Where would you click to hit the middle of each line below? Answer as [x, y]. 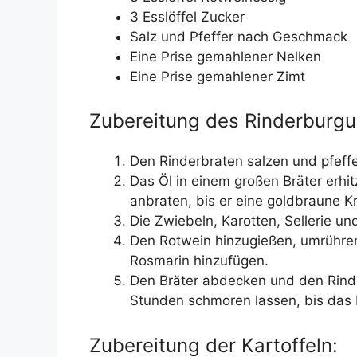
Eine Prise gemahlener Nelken [226, 56]
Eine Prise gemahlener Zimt [218, 76]
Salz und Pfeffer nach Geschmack [239, 36]
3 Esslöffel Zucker [187, 16]
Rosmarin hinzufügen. [199, 261]
